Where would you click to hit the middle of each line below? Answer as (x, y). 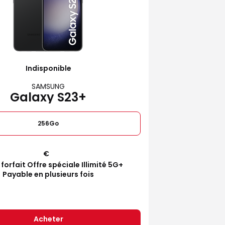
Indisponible (48, 68)
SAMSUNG (48, 86)
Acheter (48, 219)
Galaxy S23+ (48, 97)
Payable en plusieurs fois (48, 174)
